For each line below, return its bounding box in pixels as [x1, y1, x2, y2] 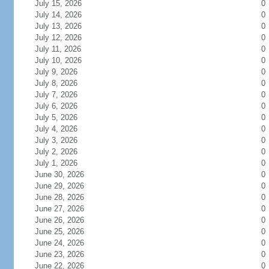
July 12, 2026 [34, 33, 82, 42]
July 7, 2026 [34, 90, 77, 99]
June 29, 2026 [34, 181, 84, 190]
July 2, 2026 [34, 147, 77, 156]
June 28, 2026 [34, 193, 84, 202]
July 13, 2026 [34, 22, 82, 31]
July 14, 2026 [34, 10, 82, 19]
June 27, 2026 [34, 204, 84, 213]
